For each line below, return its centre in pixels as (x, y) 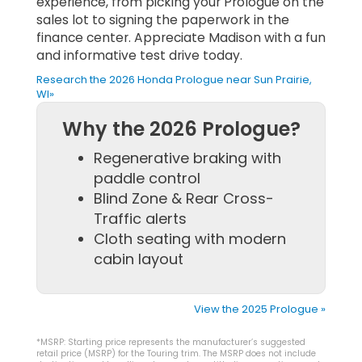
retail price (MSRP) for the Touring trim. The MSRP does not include (176, 354)
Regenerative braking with (187, 158)
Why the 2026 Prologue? (181, 129)
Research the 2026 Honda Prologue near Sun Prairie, (174, 80)
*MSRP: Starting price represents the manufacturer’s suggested (171, 343)
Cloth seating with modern (190, 239)
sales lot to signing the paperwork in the (163, 20)
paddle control (147, 179)
